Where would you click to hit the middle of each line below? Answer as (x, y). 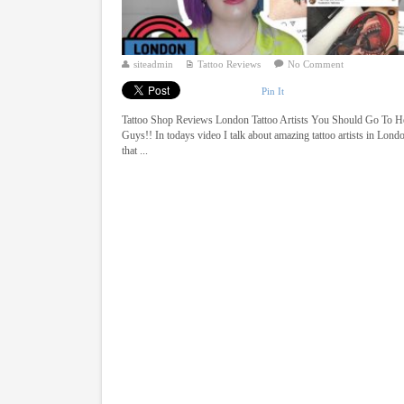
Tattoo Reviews (230, 64)
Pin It (273, 91)
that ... (135, 150)
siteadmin (154, 64)
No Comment (316, 64)
